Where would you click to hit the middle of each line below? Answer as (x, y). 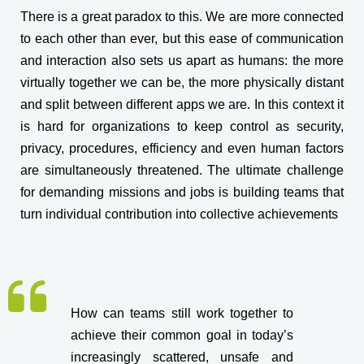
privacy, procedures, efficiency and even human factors (182, 148)
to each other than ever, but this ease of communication (182, 39)
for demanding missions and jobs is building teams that (182, 192)
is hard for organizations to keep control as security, (182, 126)
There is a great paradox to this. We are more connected (182, 17)
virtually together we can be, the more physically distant (182, 82)
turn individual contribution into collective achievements (179, 214)
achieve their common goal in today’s (182, 335)
